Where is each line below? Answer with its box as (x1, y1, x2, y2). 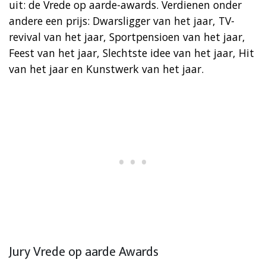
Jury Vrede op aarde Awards (9, 240, 159, 263)
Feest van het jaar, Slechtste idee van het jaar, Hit (9, 45, 254, 60)
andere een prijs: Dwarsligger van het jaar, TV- (9, 13, 235, 28)
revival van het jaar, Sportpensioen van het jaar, (9, 29, 245, 44)
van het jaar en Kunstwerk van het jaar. (9, 61, 204, 76)
